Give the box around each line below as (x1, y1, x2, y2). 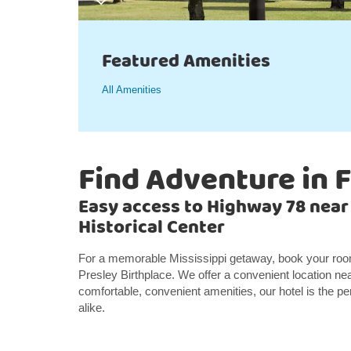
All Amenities (102, 84, 161, 96)
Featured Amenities (102, 47, 270, 76)
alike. (78, 301, 105, 314)
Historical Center (78, 213, 225, 242)
